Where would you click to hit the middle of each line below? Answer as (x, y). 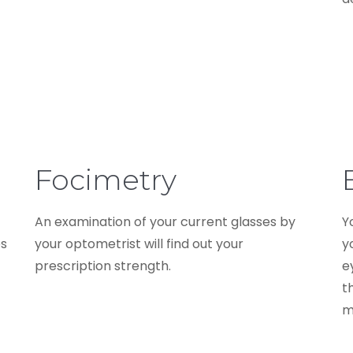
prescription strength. (103, 266)
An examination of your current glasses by (165, 221)
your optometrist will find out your (139, 243)
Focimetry (106, 179)
